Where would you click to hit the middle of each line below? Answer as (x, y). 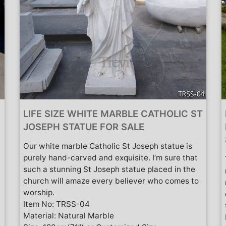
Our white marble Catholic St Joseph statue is (108, 146)
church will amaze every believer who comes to (111, 181)
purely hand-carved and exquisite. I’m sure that (110, 157)
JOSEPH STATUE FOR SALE (84, 126)
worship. (39, 192)
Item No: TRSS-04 (56, 204)
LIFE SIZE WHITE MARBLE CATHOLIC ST (113, 113)
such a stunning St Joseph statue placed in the (109, 169)
